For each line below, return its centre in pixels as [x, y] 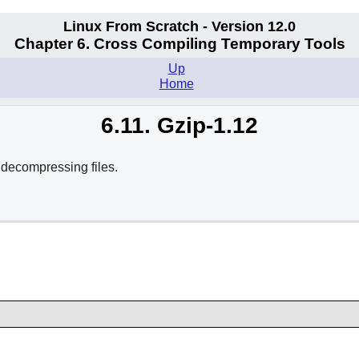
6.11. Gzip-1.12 [179, 126]
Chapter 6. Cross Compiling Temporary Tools [179, 44]
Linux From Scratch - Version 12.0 [179, 26]
